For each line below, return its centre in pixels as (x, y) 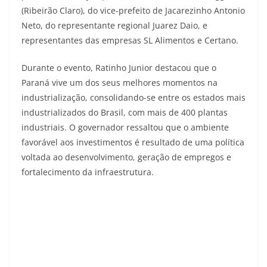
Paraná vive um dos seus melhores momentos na (119, 82)
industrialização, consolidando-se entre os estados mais (133, 97)
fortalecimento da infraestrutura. (88, 172)
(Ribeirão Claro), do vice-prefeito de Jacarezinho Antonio (133, 10)
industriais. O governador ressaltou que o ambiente (125, 127)
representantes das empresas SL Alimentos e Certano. (130, 40)
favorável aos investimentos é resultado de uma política (133, 142)
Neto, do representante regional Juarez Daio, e (114, 25)
